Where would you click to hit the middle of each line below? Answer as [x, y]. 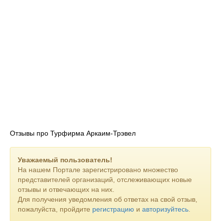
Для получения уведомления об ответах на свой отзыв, [108, 199]
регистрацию [113, 209]
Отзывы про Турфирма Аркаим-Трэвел [73, 133]
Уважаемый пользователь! [65, 160]
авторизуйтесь [165, 209]
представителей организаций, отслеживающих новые [105, 180]
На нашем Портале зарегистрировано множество [98, 170]
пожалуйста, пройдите [55, 209]
